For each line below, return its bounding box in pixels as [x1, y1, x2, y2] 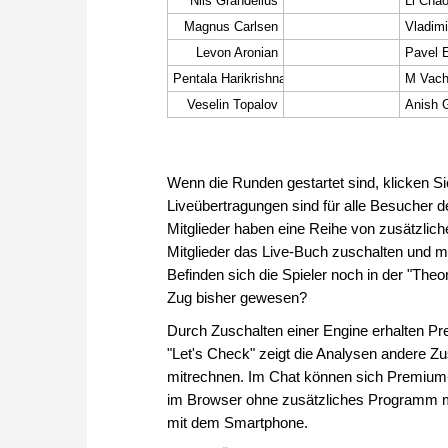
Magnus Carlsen [184, 19, 278, 35]
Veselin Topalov [187, 97, 278, 113]
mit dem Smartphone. [167, 414, 308, 432]
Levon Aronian [196, 45, 278, 61]
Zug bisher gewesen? [167, 289, 307, 307]
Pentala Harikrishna [173, 71, 286, 87]
